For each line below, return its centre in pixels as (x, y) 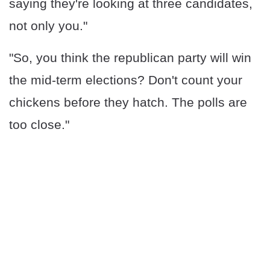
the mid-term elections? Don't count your (126, 80)
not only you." (48, 26)
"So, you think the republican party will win (130, 58)
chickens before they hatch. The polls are (128, 102)
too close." (39, 125)
